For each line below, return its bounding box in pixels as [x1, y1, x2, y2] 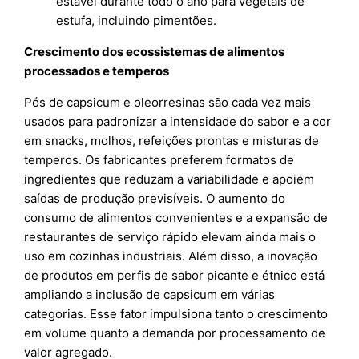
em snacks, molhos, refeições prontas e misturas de [24, 133, 320, 149]
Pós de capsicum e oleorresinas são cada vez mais [24, 95, 312, 111]
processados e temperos [24, 63, 170, 79]
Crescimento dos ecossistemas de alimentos [24, 44, 285, 60]
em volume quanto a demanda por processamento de [24, 325, 326, 341]
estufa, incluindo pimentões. [56, 13, 217, 29]
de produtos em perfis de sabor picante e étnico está [24, 268, 325, 284]
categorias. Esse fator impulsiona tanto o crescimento [24, 306, 329, 322]
